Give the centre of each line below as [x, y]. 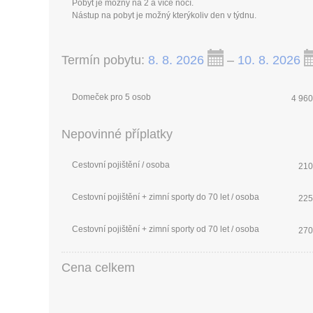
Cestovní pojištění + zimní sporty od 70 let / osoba [165, 229]
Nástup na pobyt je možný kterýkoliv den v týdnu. [164, 15]
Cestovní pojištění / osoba [121, 165]
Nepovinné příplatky [117, 134]
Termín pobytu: [104, 60]
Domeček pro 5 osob [111, 97]
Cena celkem [98, 267]
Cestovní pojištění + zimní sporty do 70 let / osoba [165, 197]
